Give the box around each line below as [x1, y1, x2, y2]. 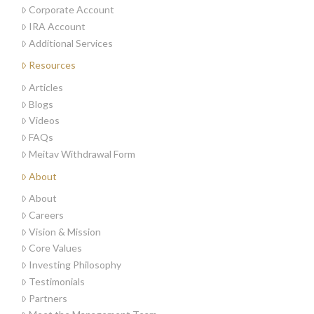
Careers [29, 208, 64, 221]
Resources [29, 59, 76, 71]
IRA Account [29, 20, 86, 33]
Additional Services [29, 36, 113, 49]
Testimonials [29, 275, 85, 287]
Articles [29, 81, 63, 93]
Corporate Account [29, 4, 114, 16]
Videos [29, 114, 60, 127]
